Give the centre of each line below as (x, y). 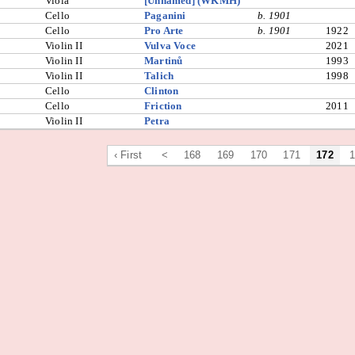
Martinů (164, 61)
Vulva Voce (170, 46)
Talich (159, 76)
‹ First (128, 155)
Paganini (165, 15)
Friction (163, 106)
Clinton (162, 91)
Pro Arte (164, 31)
